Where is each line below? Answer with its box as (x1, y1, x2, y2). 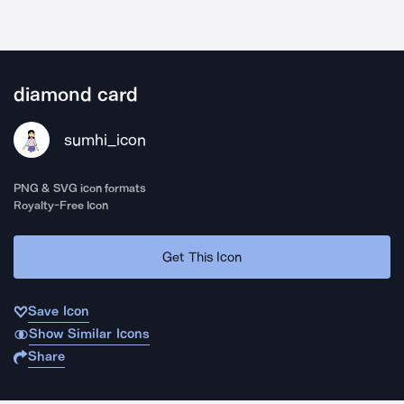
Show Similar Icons (28, 326, 150, 342)
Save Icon (28, 303, 89, 319)
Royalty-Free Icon (14, 198, 109, 212)
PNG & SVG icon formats (14, 181, 147, 195)
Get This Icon (162, 248, 242, 265)
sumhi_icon (64, 130, 146, 150)
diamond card (14, 83, 139, 106)
